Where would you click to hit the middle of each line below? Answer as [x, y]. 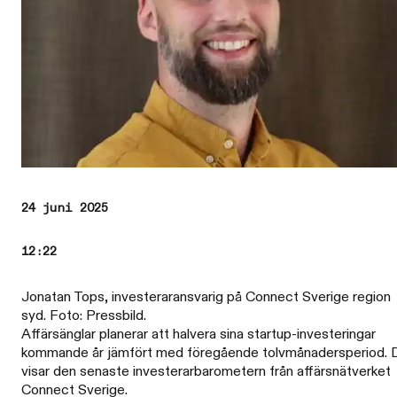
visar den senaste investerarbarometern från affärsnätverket [206, 371]
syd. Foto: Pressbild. [84, 315]
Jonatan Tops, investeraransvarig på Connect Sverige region [206, 297]
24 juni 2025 [65, 208]
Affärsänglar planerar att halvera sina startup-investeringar [198, 334]
